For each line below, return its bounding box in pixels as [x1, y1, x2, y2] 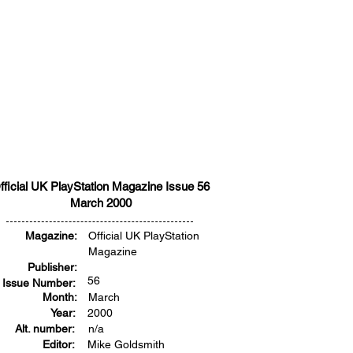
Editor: [43, 338, 75, 351]
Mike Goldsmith [87, 338, 165, 351]
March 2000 [69, 196, 132, 210]
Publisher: [28, 261, 77, 273]
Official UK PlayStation [88, 229, 199, 242]
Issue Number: [2, 277, 76, 289]
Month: [43, 291, 77, 303]
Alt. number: [15, 322, 75, 335]
